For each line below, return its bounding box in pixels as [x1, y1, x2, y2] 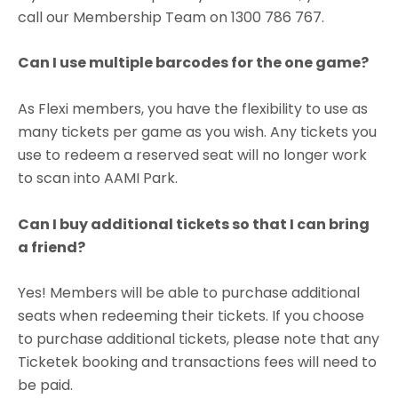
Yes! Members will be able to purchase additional [18, 283, 360, 304]
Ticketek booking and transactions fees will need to [18, 352, 377, 373]
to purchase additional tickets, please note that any [18, 329, 379, 350]
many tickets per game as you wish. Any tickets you [18, 121, 377, 142]
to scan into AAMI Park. [18, 167, 178, 188]
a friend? [18, 236, 85, 258]
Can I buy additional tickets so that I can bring [18, 213, 370, 235]
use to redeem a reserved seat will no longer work [18, 144, 367, 165]
